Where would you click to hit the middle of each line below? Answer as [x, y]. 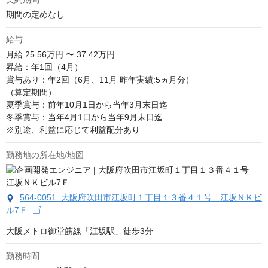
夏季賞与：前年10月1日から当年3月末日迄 [87, 105]
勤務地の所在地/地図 [45, 155]
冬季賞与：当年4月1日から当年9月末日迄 [84, 118]
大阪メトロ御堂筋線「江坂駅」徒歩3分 [80, 231]
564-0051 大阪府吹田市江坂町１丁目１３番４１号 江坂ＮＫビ [141, 198]
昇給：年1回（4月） [44, 67]
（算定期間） [31, 92]
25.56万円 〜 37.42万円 [70, 55]
